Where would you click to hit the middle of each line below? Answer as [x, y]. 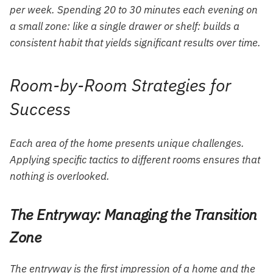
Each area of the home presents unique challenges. [127, 143]
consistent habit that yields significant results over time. [135, 42]
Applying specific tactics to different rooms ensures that [135, 159]
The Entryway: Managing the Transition [133, 214]
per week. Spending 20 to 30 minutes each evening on [134, 9]
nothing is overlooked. [60, 176]
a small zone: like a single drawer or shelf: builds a [125, 26]
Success [40, 109]
